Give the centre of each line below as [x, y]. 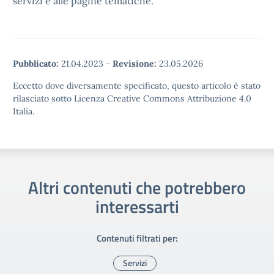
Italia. [24, 111]
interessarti [137, 206]
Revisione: [135, 64]
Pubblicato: [36, 64]
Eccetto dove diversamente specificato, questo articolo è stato [137, 86]
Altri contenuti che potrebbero [137, 187]
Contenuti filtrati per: [137, 238]
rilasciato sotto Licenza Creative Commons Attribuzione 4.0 [132, 98]
